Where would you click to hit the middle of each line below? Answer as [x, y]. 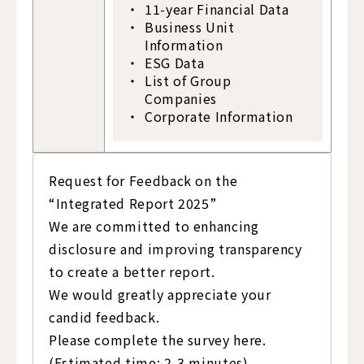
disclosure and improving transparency [175, 248]
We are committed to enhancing [154, 225]
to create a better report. [132, 271]
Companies [181, 99]
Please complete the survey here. [158, 339]
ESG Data [175, 63]
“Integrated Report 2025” [133, 203]
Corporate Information [219, 117]
